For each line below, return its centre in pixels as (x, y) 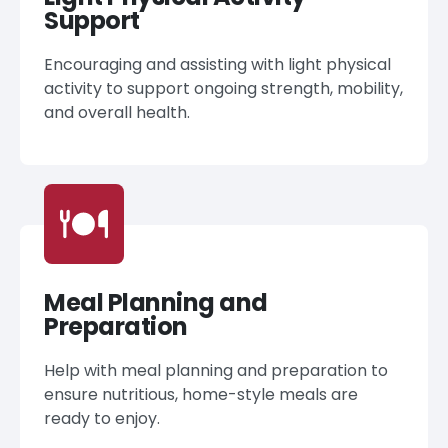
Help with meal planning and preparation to (216, 370)
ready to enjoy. (102, 418)
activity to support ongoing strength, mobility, (223, 88)
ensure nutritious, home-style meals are (201, 394)
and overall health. (117, 112)
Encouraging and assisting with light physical (217, 64)
